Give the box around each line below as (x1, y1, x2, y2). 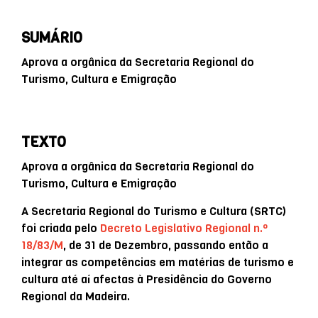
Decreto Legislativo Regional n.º (100, 220, 268, 236)
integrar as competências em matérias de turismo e (21, 254, 294, 270)
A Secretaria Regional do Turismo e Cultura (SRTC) (21, 203, 286, 219)
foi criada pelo (21, 220, 100, 236)
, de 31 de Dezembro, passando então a (63, 237, 268, 253)
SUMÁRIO (21, 28, 82, 48)
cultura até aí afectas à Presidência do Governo (21, 271, 272, 287)
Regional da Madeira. (21, 288, 130, 304)
